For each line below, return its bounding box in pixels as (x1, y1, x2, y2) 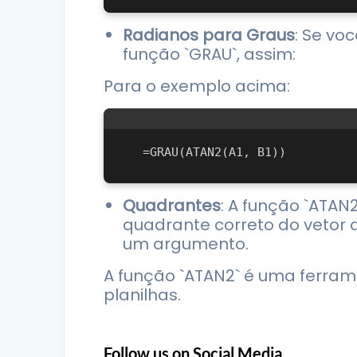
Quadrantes (123, 194, 222, 218)
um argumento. (123, 233, 249, 256)
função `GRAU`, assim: (123, 43, 296, 66)
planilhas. (104, 284, 182, 307)
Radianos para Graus (123, 24, 296, 47)
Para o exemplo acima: (104, 75, 291, 98)
